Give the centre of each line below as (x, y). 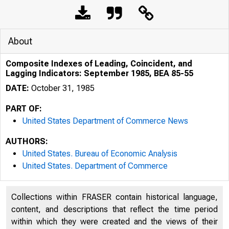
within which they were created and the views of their (114, 222)
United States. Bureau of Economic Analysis (100, 154)
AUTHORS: (27, 141)
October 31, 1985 (62, 88)
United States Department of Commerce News (105, 121)
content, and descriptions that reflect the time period (114, 209)
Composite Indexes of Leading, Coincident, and (99, 64)
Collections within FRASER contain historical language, (114, 197)
